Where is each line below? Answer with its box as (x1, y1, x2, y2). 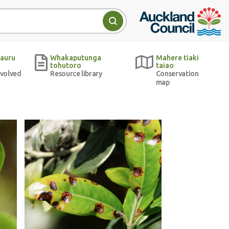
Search (117, 22, 146, 32)
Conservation (155, 70, 199, 78)
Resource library (50, 70, 102, 78)
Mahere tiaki (155, 54, 199, 62)
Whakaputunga (50, 54, 102, 62)
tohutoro (50, 61, 82, 70)
